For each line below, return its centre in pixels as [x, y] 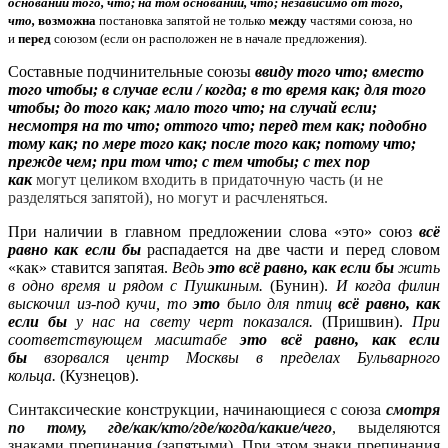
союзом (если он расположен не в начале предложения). [209, 38]
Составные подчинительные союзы [131, 71]
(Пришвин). [362, 321]
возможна [67, 20]
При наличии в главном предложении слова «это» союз [213, 231]
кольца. [32, 375]
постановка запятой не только [182, 20]
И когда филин [388, 285]
